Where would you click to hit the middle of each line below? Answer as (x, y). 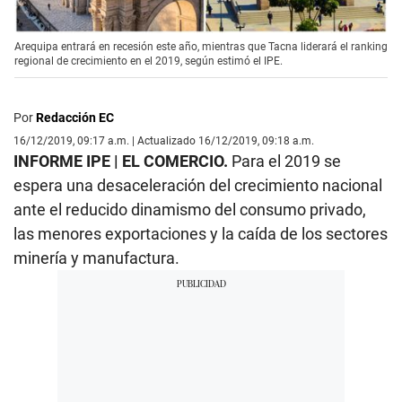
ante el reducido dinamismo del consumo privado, (190, 209)
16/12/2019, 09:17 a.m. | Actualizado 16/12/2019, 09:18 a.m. (164, 140)
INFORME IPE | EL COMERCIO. (122, 161)
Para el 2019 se (286, 161)
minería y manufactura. (96, 258)
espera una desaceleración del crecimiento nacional (198, 185)
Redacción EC (75, 117)
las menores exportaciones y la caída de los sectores (201, 233)
